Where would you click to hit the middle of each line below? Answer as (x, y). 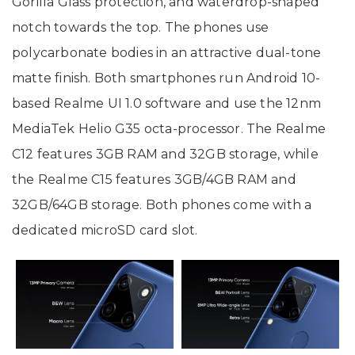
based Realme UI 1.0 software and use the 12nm (167, 104)
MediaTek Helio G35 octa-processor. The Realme (169, 129)
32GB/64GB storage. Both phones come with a (162, 205)
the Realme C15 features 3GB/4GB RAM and (154, 180)
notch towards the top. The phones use (141, 28)
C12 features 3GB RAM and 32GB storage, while (165, 155)
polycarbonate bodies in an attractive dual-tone (167, 53)
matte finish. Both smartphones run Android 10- (166, 78)
